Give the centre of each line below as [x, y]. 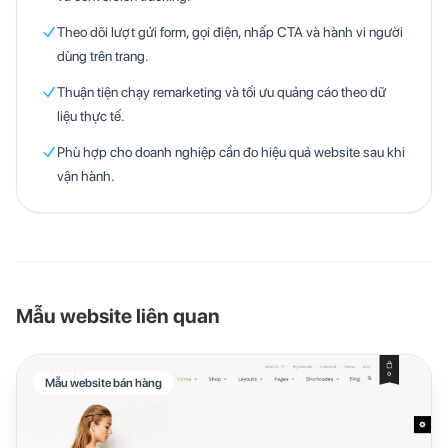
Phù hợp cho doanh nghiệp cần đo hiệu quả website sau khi [231, 151]
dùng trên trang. [103, 55]
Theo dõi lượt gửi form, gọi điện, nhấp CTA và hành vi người [230, 31]
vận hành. [86, 175]
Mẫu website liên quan [118, 315]
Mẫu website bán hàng [103, 382]
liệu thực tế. [91, 115]
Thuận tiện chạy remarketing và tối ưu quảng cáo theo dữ [221, 91]
